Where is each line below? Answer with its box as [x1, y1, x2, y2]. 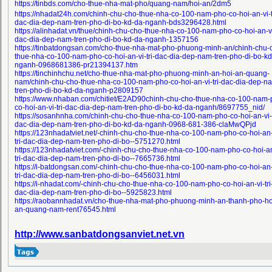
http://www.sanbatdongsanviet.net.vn [15, 229, 185, 239]
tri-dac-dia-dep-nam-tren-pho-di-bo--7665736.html [15, 154, 180, 163]
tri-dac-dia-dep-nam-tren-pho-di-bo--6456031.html [15, 171, 180, 180]
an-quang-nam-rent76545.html [15, 205, 116, 214]
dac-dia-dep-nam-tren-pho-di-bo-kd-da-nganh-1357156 [15, 35, 199, 44]
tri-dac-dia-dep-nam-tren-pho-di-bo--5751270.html [15, 137, 180, 146]
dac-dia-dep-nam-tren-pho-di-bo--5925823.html [15, 188, 172, 197]
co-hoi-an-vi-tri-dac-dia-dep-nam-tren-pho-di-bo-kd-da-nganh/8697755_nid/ [15, 103, 265, 112]
